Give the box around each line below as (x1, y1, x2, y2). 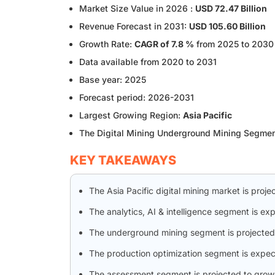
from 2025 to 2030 (194, 38, 274, 49)
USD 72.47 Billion (195, 2, 267, 14)
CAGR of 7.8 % (134, 38, 194, 49)
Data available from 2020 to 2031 (79, 56, 217, 67)
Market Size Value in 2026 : (79, 2, 195, 14)
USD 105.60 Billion (189, 20, 266, 31)
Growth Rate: (79, 38, 134, 49)
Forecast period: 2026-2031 (79, 91, 194, 103)
